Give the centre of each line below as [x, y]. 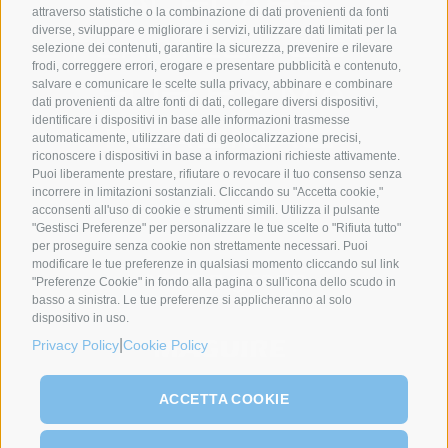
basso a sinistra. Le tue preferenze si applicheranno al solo [192, 299]
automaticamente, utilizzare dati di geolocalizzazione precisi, [196, 137]
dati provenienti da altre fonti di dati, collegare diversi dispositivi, [205, 101]
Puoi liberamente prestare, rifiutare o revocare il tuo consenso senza [217, 173]
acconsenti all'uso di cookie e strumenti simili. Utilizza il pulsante [206, 209]
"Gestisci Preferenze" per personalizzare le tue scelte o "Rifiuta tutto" [216, 227]
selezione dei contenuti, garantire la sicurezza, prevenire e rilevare [212, 47]
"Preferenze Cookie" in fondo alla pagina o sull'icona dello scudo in [214, 281]
